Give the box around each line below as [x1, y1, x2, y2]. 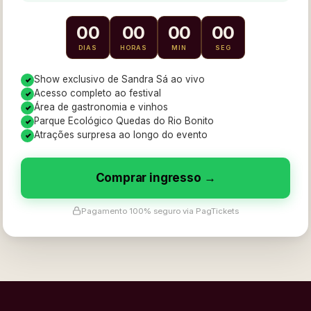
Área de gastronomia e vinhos [34, 101, 168, 112]
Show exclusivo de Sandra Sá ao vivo [34, 73, 205, 85]
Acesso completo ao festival [34, 87, 161, 99]
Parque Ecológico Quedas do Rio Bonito [34, 115, 214, 126]
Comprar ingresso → [95, 170, 216, 185]
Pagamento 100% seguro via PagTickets [81, 205, 239, 216]
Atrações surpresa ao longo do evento [34, 128, 208, 140]
